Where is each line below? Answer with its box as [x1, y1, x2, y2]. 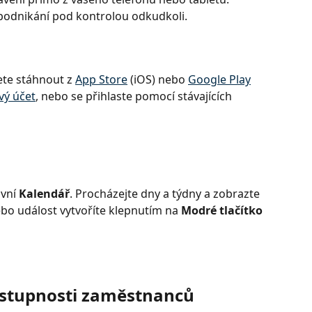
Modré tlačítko [181, 202, 265, 218]
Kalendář [19, 185, 70, 201]
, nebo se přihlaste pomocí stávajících [36, 88, 235, 104]
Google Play [188, 72, 251, 88]
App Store [75, 72, 127, 88]
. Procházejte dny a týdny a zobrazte [70, 185, 263, 201]
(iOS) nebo [127, 72, 188, 88]
